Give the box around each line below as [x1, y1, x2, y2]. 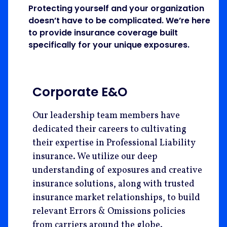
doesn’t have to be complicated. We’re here [28, 15, 210, 27]
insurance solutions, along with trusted [32, 178, 195, 191]
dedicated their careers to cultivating [32, 123, 186, 136]
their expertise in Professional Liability [32, 137, 195, 150]
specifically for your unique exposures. [28, 39, 190, 51]
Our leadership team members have [32, 109, 180, 123]
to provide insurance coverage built [28, 27, 178, 39]
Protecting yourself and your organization [28, 3, 204, 15]
